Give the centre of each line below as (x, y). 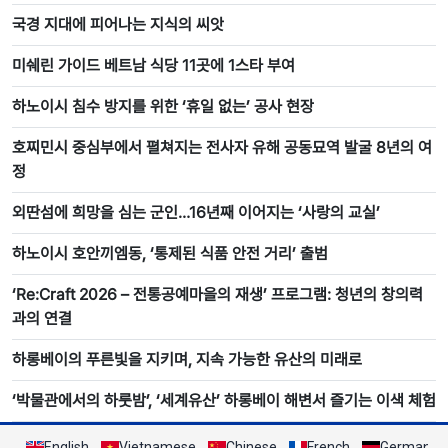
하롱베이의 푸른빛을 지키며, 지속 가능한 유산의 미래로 (187, 359)
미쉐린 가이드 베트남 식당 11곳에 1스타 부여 (153, 65)
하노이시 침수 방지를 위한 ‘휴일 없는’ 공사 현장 (163, 106)
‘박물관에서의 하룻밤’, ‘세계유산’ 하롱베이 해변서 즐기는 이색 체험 (224, 400)
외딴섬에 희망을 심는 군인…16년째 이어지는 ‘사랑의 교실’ (196, 212)
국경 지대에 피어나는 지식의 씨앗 (118, 24)
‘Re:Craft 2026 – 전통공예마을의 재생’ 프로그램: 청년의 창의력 (217, 294)
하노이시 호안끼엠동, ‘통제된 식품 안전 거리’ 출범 (170, 253)
